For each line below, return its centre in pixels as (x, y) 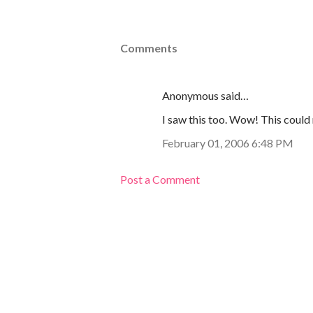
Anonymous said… (205, 96)
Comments (149, 48)
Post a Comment (160, 180)
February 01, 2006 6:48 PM (228, 143)
